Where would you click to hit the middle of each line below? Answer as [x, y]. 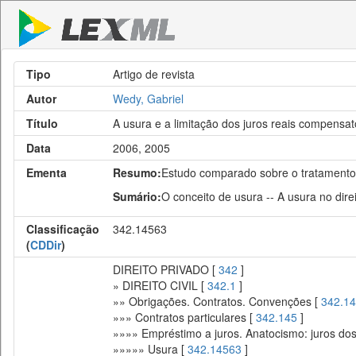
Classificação [63, 229]
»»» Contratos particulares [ [184, 317]
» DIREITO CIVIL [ [160, 285]
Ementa [46, 172]
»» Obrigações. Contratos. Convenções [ [217, 301]
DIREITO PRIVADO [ [166, 269]
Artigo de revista [154, 74]
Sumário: [137, 196]
